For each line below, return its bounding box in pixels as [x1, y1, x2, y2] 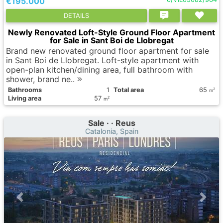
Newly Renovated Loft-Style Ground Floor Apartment [8, 27, 215, 37]
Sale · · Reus [88, 118, 135, 128]
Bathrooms [8, 86, 42, 94]
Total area [113, 86, 144, 94]
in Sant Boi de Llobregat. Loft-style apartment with [6, 55, 199, 65]
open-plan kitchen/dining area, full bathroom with [6, 65, 193, 75]
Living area [8, 95, 41, 102]
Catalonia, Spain [85, 127, 138, 135]
